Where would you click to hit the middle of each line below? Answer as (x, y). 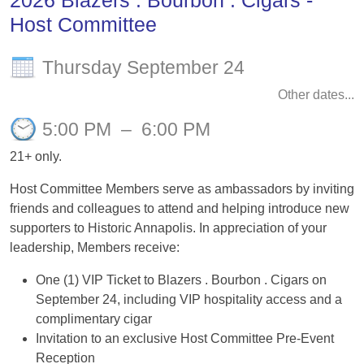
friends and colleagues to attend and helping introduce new (180, 208)
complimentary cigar (94, 319)
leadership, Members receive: (95, 247)
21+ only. (36, 156)
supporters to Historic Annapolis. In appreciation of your (168, 228)
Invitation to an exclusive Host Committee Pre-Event (185, 338)
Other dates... (316, 95)
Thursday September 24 (143, 67)
